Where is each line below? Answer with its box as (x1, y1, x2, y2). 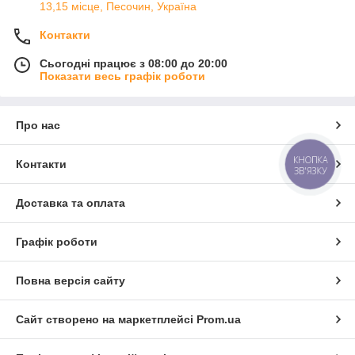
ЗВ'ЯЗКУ (293, 165, 327, 177)
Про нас (16, 119, 60, 132)
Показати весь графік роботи (40, 70, 205, 83)
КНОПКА (293, 154, 328, 166)
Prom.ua (197, 313, 241, 326)
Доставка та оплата (16, 197, 125, 210)
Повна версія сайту (16, 274, 125, 288)
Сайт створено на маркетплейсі (16, 313, 197, 326)
